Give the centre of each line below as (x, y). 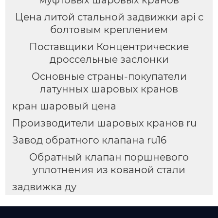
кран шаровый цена (64, 106)
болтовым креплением (109, 30)
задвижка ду (44, 187)
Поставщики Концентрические (109, 47)
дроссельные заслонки (109, 60)
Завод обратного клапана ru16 (89, 140)
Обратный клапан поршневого (109, 157)
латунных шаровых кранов (109, 89)
